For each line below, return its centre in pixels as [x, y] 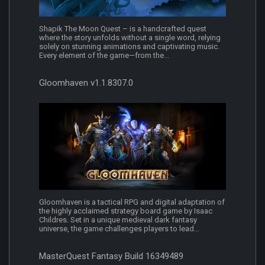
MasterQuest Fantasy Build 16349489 [111, 256]
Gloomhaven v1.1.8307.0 [86, 83]
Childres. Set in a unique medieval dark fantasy [118, 220]
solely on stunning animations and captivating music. [129, 47]
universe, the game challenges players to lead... [119, 229]
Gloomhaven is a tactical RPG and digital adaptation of [132, 202]
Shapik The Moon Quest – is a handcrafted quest [123, 29]
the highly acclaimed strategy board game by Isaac [126, 211]
